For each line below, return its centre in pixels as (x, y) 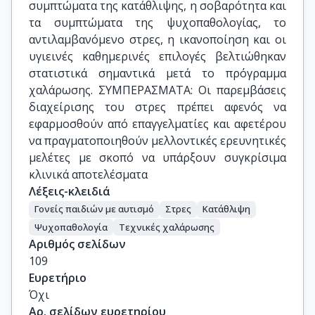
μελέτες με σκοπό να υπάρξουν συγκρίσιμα (157, 157)
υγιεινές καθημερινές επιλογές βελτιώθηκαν (157, 56)
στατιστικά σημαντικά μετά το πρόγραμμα (157, 73)
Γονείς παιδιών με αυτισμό (94, 209)
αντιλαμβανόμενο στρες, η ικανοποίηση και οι (157, 39)
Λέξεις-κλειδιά (70, 191)
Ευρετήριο (58, 278)
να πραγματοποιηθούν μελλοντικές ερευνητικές (157, 141)
